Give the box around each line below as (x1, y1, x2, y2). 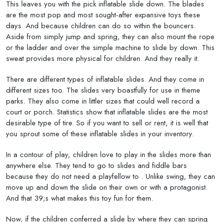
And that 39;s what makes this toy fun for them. (6, 193, 153, 204)
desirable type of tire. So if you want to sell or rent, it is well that (6, 117, 208, 128)
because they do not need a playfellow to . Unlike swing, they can (6, 171, 215, 182)
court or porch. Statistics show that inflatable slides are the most (6, 107, 208, 117)
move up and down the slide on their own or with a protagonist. (6, 182, 208, 193)
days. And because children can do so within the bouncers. (6, 20, 196, 31)
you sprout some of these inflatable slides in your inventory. (6, 128, 194, 139)
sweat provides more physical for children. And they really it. (6, 53, 199, 64)
